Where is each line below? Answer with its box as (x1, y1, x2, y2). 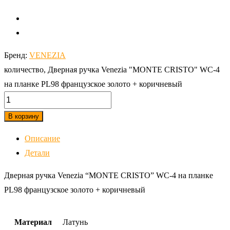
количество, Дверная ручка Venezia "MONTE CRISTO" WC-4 (4, 65, 220, 74)
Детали (25, 148, 50, 157)
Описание (25, 133, 60, 143)
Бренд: (4, 50, 29, 60)
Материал (14, 217, 52, 226)
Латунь (63, 217, 88, 226)
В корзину (8, 112, 39, 120)
